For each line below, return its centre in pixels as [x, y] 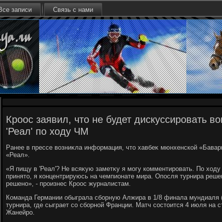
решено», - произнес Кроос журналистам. [68, 184]
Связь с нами [73, 10]
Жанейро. [20, 212]
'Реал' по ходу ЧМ [47, 131]
